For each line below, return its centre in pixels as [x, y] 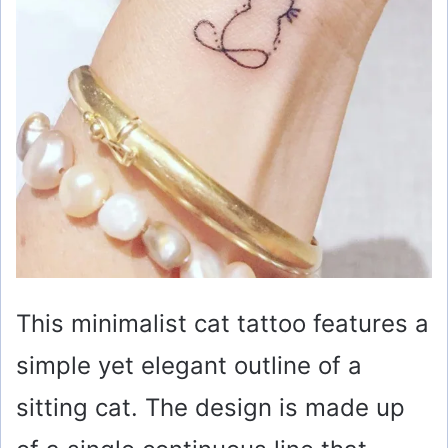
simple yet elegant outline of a [189, 365]
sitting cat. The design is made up [210, 407]
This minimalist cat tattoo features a [222, 323]
